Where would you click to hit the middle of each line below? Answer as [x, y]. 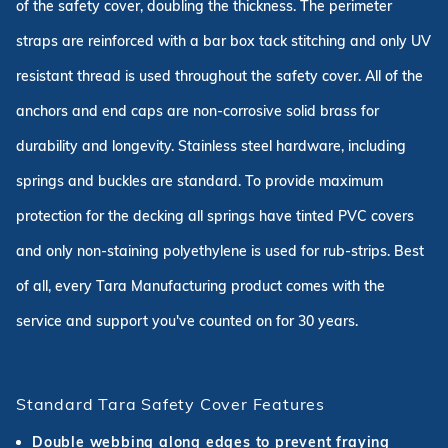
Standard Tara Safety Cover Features [170, 404]
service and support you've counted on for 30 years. [187, 321]
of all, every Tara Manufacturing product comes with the [200, 286]
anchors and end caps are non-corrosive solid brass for [197, 111]
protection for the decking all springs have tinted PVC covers [215, 216]
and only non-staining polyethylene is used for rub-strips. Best [220, 251]
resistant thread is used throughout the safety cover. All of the [219, 76]
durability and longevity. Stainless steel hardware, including [211, 146]
